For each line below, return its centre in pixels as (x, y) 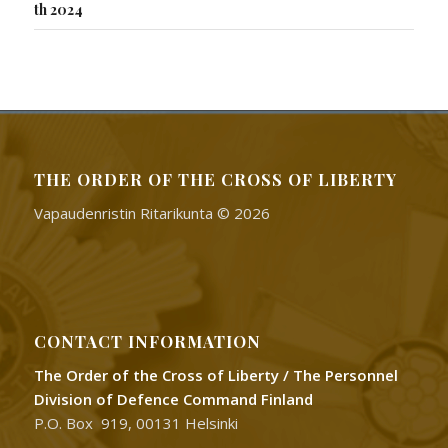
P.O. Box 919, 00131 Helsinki (135, 422)
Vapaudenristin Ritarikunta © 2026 (151, 213)
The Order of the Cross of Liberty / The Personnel (215, 374)
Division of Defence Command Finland (173, 398)
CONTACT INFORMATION (147, 340)
